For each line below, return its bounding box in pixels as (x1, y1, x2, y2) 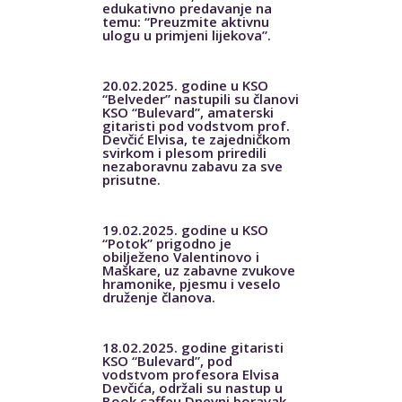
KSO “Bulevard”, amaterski (101, 102, 274, 121)
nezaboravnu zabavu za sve (101, 156, 283, 175)
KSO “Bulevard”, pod (101, 351, 232, 370)
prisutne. (101, 170, 161, 188)
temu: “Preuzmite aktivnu (101, 12, 269, 31)
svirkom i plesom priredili (101, 143, 267, 162)
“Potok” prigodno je (101, 233, 232, 252)
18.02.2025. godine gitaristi (101, 337, 284, 356)
